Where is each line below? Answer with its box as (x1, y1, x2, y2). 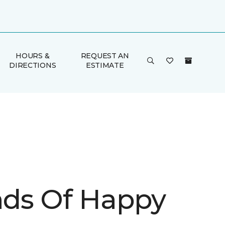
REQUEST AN (80, 51, 129, 60)
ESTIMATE (85, 61, 124, 70)
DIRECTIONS (9, 61, 56, 70)
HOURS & (16, 51, 50, 60)
